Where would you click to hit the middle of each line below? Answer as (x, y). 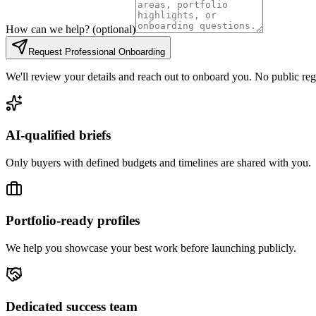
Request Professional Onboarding (97, 52)
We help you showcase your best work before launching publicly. (151, 248)
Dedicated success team (72, 306)
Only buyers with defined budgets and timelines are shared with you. (158, 162)
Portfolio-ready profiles (73, 221)
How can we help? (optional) (71, 30)
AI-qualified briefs (58, 135)
